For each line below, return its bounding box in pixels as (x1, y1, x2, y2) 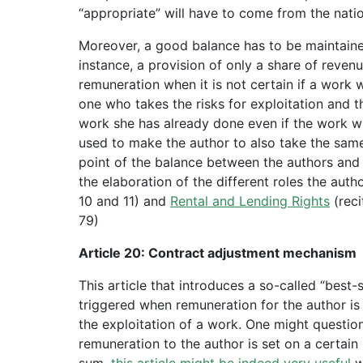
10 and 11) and (79, 192, 170, 209)
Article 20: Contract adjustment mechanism (79, 244, 357, 261)
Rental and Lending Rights (170, 192, 330, 209)
